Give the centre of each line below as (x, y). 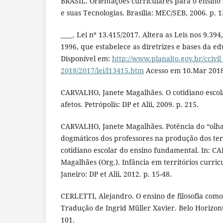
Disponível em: (86, 59)
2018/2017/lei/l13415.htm (102, 71)
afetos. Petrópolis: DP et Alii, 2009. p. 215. (130, 105)
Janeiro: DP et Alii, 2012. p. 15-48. (116, 174)
